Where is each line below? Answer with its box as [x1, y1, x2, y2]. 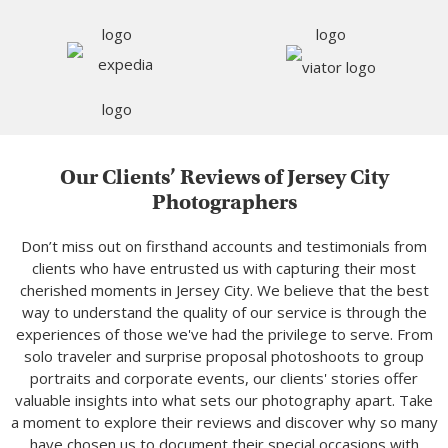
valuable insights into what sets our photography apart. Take [15, 390, 433, 411]
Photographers [151, 189, 297, 216]
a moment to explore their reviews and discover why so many [10, 412, 438, 433]
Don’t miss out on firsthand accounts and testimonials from [21, 236, 427, 257]
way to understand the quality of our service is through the [21, 302, 427, 323]
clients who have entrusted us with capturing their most [32, 258, 416, 279]
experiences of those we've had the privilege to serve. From [15, 324, 433, 345]
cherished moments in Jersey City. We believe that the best [19, 280, 429, 301]
